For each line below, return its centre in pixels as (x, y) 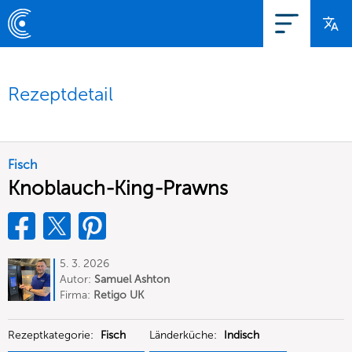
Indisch (242, 335)
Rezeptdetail (60, 94)
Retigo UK (119, 295)
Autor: (77, 279)
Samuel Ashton (132, 279)
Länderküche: (185, 335)
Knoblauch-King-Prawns (118, 188)
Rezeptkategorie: (52, 335)
